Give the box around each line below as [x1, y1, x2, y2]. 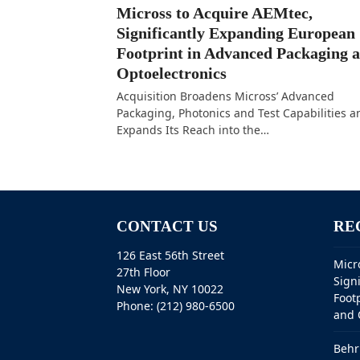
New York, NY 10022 [116, 281, 223, 297]
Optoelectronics [116, 64, 227, 82]
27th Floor [116, 264, 170, 280]
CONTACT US [116, 218, 218, 235]
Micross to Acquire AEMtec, [116, 4, 313, 22]
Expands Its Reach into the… [116, 122, 269, 137]
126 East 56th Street [116, 247, 224, 263]
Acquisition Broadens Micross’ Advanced [116, 88, 334, 104]
